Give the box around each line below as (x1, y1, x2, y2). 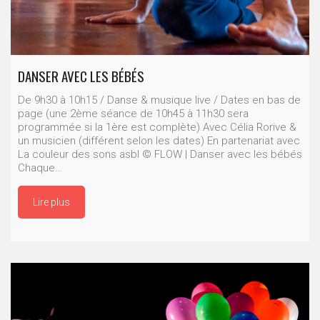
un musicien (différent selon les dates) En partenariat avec (18, 134, 300, 148)
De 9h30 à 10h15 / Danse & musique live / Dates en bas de (18, 94, 301, 107)
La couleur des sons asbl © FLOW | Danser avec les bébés (18, 148, 302, 161)
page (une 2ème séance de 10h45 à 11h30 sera (18, 107, 249, 121)
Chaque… (18, 161, 62, 175)
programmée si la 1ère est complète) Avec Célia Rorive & (18, 121, 296, 134)
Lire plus (33, 196, 70, 209)
